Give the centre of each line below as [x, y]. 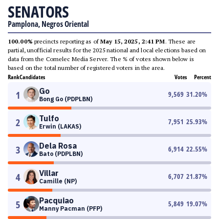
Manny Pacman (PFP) [71, 208]
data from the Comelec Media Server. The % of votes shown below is [101, 59]
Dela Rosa [58, 146]
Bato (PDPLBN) [61, 154]
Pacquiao [56, 200]
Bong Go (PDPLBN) [66, 99]
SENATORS [38, 11]
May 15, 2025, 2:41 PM [133, 41]
